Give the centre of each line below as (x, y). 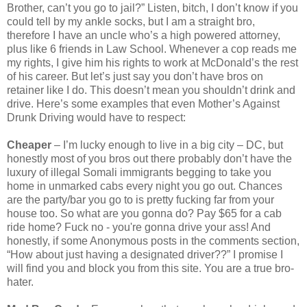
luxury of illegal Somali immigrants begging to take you (139, 173)
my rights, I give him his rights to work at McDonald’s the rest (152, 63)
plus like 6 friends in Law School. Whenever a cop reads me (152, 49)
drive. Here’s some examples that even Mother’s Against (143, 104)
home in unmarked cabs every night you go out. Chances (145, 186)
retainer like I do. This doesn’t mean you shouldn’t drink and (151, 90)
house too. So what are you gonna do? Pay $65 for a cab (144, 214)
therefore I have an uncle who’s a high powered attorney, (144, 36)
